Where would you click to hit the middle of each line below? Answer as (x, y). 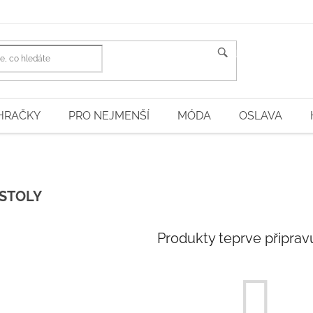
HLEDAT (247, 54)
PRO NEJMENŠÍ (109, 116)
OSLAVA (261, 116)
